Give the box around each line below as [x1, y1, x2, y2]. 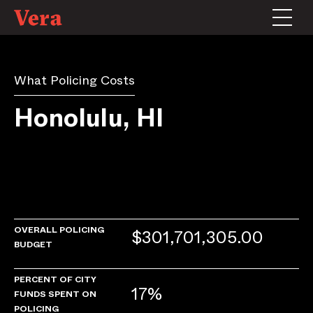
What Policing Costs [14, 71, 135, 89]
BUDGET [14, 238, 52, 251]
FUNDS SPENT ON [14, 287, 96, 300]
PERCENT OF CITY [14, 272, 96, 286]
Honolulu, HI [14, 99, 164, 136]
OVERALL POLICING [14, 223, 104, 236]
